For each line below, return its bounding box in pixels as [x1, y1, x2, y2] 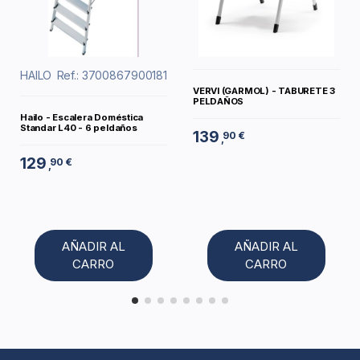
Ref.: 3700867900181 [56, 68, 167, 83]
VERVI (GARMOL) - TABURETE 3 [193, 84, 335, 96]
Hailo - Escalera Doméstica [20, 111, 144, 123]
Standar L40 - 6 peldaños [20, 121, 137, 133]
